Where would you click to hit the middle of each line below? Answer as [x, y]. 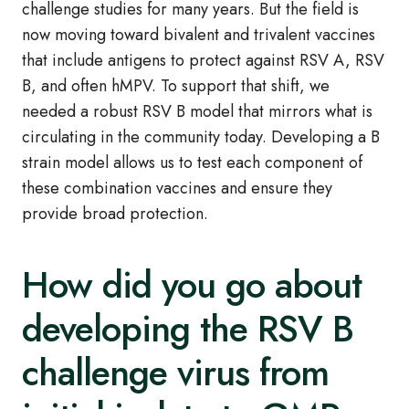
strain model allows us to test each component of [192, 163]
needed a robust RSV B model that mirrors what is [197, 112]
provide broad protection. [115, 214]
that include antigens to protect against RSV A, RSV [203, 61]
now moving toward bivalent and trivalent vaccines [199, 35]
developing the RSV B [188, 329]
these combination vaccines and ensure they [177, 189]
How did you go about [192, 285]
